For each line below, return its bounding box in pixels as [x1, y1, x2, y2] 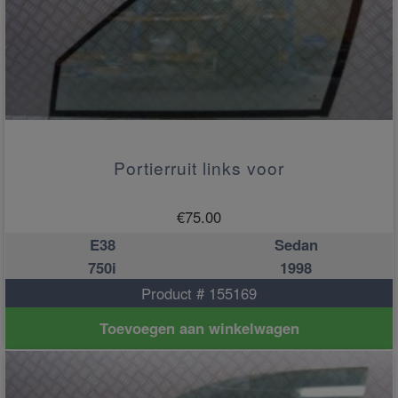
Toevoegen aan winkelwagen [99, 317, 299, 339]
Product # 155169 [141, 283, 257, 305]
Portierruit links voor [114, 155, 284, 180]
